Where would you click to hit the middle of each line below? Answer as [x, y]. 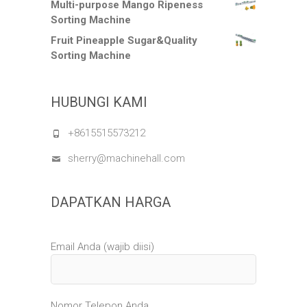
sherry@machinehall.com [126, 158]
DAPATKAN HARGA [111, 202]
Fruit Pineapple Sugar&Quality [124, 40]
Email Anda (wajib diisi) [102, 246]
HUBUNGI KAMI [99, 102]
